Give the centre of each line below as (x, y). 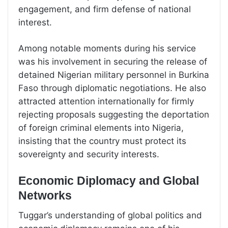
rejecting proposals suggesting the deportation (114, 114)
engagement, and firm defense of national (105, 9)
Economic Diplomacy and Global (109, 180)
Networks (45, 195)
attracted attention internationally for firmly (106, 101)
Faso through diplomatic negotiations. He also (112, 88)
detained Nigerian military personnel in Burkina (114, 75)
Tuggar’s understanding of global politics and (110, 216)
